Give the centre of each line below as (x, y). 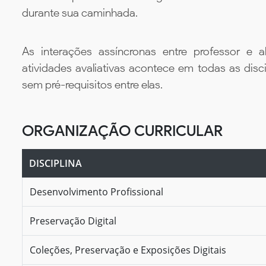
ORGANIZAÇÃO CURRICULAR (122, 130)
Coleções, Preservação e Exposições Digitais (128, 250)
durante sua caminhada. (80, 13)
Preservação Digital (73, 221)
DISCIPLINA (56, 163)
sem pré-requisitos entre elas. (92, 84)
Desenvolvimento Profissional (96, 191)
